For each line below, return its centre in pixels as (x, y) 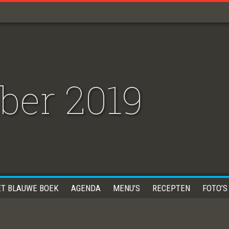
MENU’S (127, 188)
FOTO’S (215, 188)
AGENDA (86, 188)
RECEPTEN (171, 188)
